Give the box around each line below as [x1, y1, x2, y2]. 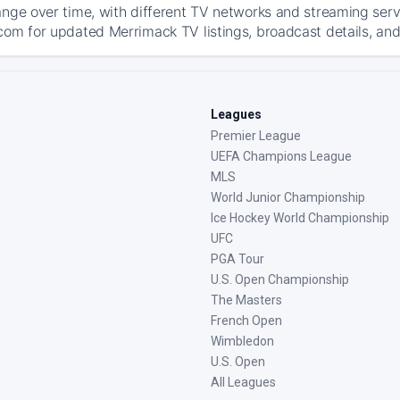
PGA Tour [211, 252, 264, 266]
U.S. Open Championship [211, 272, 349, 287]
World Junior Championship [211, 190, 365, 204]
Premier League [211, 129, 301, 143]
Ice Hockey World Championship [211, 211, 389, 225]
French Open [211, 313, 282, 328]
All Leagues [211, 375, 276, 389]
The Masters [211, 293, 282, 307]
